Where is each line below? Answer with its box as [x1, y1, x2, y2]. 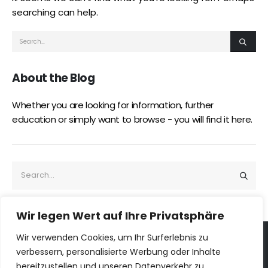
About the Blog [12, 69, 95, 86]
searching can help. [12, 6, 98, 19]
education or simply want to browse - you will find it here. [12, 113, 252, 126]
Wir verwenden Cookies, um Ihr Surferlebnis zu [16, 232, 208, 243]
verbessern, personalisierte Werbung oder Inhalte [16, 246, 221, 258]
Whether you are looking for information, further [12, 99, 214, 112]
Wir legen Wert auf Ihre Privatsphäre [16, 208, 224, 223]
